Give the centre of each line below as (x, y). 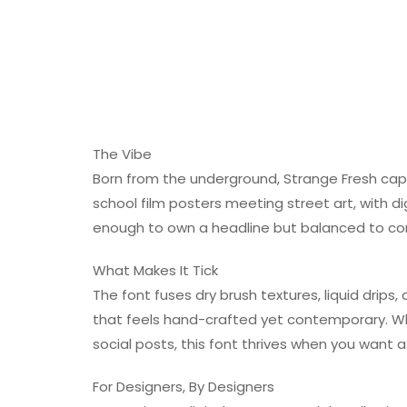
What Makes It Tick (155, 270)
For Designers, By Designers (184, 386)
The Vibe (122, 154)
